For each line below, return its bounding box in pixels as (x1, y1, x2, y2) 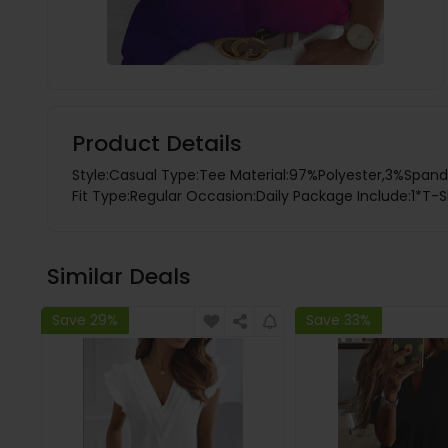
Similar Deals (47, 261, 191, 292)
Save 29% (52, 309, 118, 330)
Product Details (72, 128, 242, 159)
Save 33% (306, 309, 372, 330)
